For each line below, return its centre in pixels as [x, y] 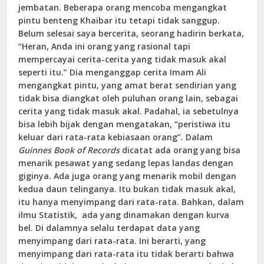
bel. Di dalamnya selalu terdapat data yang [109, 227]
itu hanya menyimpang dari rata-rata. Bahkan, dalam [131, 202]
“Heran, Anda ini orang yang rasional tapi [105, 46]
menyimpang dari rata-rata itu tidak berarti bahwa [126, 253]
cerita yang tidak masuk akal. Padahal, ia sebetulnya [129, 111]
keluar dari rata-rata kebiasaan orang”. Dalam [116, 137]
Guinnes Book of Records [69, 150]
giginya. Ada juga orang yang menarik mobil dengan [128, 176]
